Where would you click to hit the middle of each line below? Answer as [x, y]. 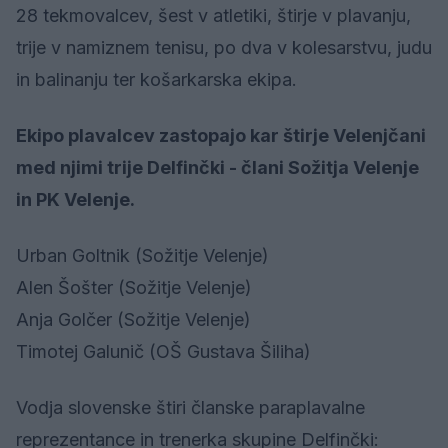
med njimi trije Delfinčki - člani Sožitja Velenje [217, 167]
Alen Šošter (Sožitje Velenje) [136, 287]
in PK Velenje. [75, 199]
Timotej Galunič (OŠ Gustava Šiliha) [166, 351]
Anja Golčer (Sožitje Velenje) [133, 319]
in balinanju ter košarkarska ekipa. [156, 79]
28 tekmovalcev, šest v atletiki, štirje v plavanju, [213, 15]
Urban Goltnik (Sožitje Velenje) [145, 255]
